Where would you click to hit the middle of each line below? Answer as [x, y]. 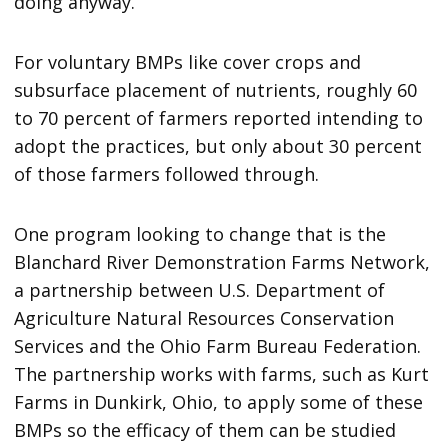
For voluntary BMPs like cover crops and [188, 61]
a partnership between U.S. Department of [200, 289]
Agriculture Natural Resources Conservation [204, 317]
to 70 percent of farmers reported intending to [219, 117]
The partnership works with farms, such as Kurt [222, 373]
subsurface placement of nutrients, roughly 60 [216, 89]
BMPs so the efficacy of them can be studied [205, 429]
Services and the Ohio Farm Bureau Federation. [218, 345]
